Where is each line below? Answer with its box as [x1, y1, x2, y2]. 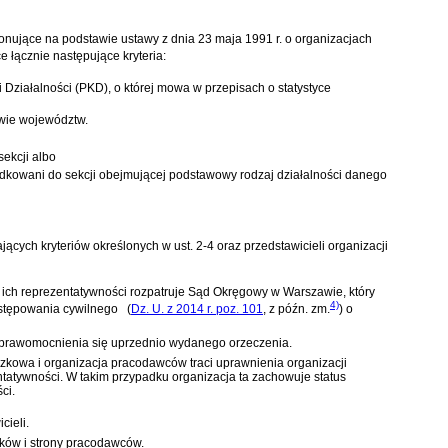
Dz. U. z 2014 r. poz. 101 [131, 302, 263, 317]
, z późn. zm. [263, 302, 330, 317]
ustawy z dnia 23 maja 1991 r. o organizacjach [121, 32, 372, 47]
